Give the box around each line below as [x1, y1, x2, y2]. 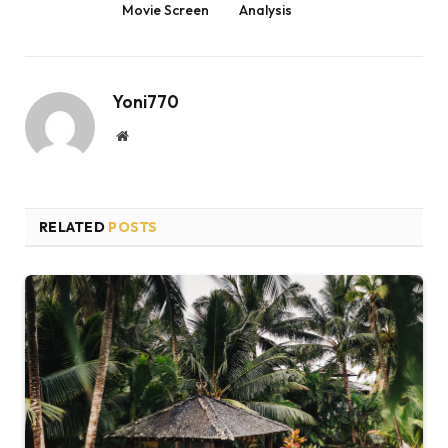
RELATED [39, 217, 109, 236]
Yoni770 [112, 90, 179, 112]
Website [127, 127, 172, 142]
